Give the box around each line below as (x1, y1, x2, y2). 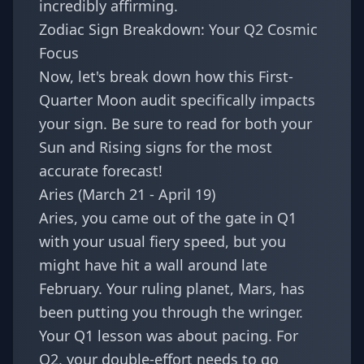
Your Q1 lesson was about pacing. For (39, 326, 298, 345)
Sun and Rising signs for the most (39, 137, 272, 157)
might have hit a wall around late (39, 255, 267, 275)
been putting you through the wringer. (39, 302, 303, 322)
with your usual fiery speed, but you (39, 232, 286, 251)
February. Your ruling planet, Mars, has (39, 279, 305, 298)
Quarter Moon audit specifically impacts (39, 90, 315, 110)
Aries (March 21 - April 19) (39, 184, 215, 204)
